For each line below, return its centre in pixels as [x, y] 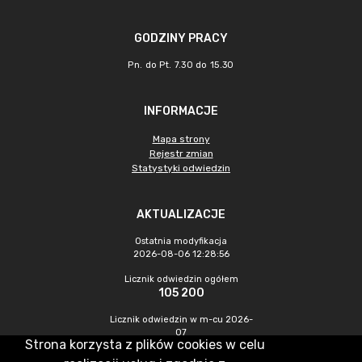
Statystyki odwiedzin [181, 168]
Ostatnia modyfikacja [181, 241]
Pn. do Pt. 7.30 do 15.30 [181, 65]
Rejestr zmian [181, 154]
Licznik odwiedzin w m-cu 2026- [181, 320]
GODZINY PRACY [181, 38]
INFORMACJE [181, 111]
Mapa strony [181, 139]
